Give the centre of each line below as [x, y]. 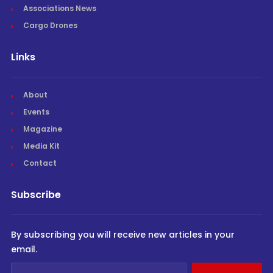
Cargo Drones [50, 25]
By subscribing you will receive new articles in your [122, 234]
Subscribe [36, 194]
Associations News [59, 8]
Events [36, 112]
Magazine [42, 129]
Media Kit [41, 146]
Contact [40, 163]
